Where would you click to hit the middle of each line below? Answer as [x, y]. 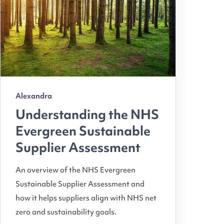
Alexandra [34, 96]
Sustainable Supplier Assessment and [80, 184]
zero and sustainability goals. [66, 212]
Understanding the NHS [87, 114]
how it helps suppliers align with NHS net [86, 198]
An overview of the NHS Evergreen [75, 170]
